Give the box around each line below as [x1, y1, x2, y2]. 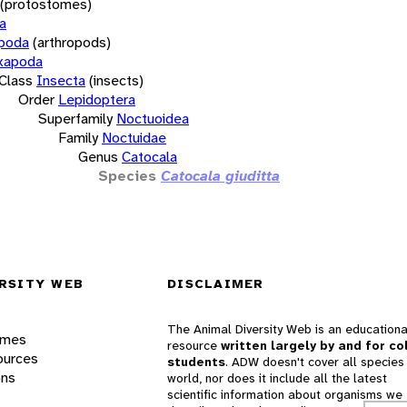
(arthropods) [33, 32, 111, 52]
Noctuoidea [116, 108, 189, 128]
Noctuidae [102, 127, 166, 147]
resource [167, 337, 221, 354]
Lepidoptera [58, 89, 135, 109]
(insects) [89, 70, 144, 90]
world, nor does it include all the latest [167, 370, 387, 387]
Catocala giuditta [161, 165, 280, 185]
